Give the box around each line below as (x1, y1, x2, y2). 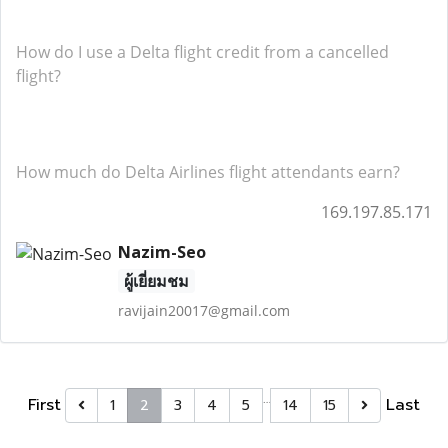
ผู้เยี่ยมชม (123, 270, 189, 292)
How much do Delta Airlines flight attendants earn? (16, 161, 400, 183)
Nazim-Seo (117, 241, 206, 263)
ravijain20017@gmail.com (117, 301, 290, 320)
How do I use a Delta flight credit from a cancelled (16, 41, 389, 63)
